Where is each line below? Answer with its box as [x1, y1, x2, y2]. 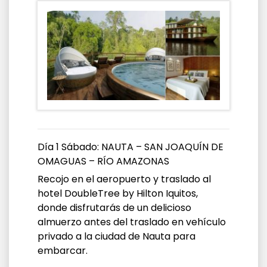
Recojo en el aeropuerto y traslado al [38, 172, 211, 186]
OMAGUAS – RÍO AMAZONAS [38, 154, 169, 168]
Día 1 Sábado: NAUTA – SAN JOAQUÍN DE [38, 139, 223, 154]
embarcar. [38, 243, 88, 257]
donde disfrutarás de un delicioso [38, 200, 191, 215]
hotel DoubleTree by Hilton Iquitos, [38, 186, 198, 200]
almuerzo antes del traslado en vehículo [38, 215, 226, 229]
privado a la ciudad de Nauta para [38, 229, 195, 243]
